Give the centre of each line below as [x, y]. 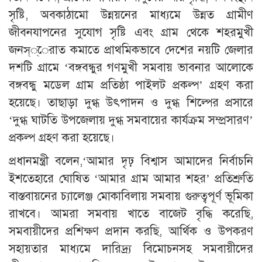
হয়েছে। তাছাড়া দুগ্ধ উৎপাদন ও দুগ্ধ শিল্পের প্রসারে [131, 103]
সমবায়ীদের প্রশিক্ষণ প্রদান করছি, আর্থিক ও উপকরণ [131, 232]
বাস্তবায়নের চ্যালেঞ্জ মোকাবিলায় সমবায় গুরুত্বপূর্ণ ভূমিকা [131, 196]
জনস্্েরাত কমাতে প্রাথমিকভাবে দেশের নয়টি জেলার [131, 50]
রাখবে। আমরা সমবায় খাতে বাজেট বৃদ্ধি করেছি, [131, 214]
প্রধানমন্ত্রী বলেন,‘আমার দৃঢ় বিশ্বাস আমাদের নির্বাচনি [131, 161]
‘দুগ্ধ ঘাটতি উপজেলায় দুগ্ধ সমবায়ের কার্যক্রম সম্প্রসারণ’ [131, 120]
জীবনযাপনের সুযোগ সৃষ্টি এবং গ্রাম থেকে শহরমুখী [131, 33]
